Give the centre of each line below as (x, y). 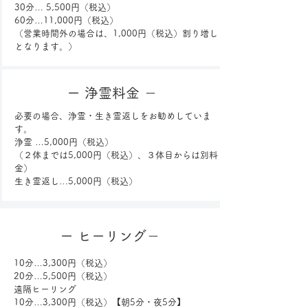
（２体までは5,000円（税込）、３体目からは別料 (116, 155)
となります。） (45, 46)
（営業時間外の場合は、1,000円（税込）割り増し (116, 33)
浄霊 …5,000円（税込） (64, 142)
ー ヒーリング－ (110, 236)
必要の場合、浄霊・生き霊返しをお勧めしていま (112, 116)
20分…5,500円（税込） (63, 276)
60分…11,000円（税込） (66, 20)
